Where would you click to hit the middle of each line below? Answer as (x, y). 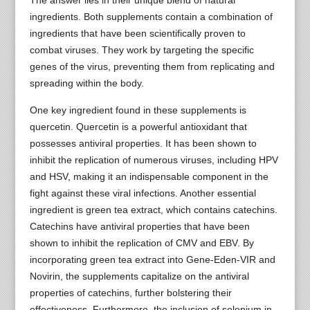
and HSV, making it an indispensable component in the (149, 176)
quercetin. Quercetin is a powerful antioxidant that (138, 126)
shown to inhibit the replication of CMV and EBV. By (142, 243)
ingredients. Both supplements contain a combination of (151, 16)
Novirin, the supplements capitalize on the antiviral (139, 276)
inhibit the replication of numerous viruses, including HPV (154, 159)
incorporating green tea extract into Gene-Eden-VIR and (152, 259)
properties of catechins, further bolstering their (130, 292)
